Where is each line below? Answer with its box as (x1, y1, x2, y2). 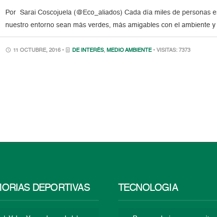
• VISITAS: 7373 (153, 48, 191, 53)
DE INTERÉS (72, 48, 104, 53)
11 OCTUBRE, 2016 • (12, 48, 66, 53)
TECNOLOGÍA (118, 183, 178, 193)
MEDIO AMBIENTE (107, 48, 152, 53)
